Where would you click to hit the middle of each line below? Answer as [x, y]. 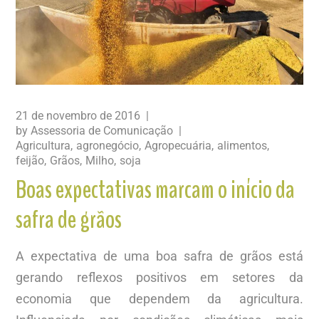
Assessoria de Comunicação [102, 130]
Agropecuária [178, 145]
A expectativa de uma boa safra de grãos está [159, 256]
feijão [30, 160]
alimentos [242, 145]
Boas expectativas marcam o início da [156, 189]
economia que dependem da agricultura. [159, 298]
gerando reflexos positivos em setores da [159, 277]
